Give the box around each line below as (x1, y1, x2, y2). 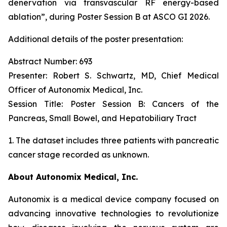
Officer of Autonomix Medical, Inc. (8, 85, 142, 95)
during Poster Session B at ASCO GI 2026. (47, 12, 210, 22)
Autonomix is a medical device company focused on (8, 194, 219, 204)
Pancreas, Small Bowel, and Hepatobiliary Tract (8, 113, 197, 123)
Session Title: (8, 99, 63, 109)
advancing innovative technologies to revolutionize (8, 208, 219, 218)
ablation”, (8, 12, 47, 22)
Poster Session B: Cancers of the (70, 99, 219, 109)
